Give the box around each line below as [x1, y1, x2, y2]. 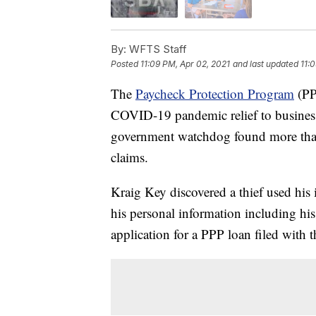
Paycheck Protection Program [135, 84, 294, 102]
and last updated [233, 58, 298, 69]
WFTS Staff [126, 42, 187, 56]
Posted [111, 58, 140, 69]
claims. [111, 147, 148, 166]
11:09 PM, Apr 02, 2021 [140, 58, 230, 69]
